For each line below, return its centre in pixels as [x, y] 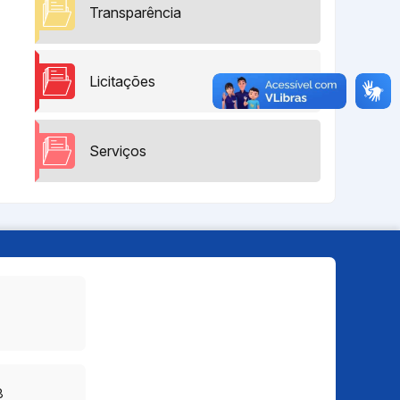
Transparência [135, 12]
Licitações [122, 82]
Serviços [118, 150]
